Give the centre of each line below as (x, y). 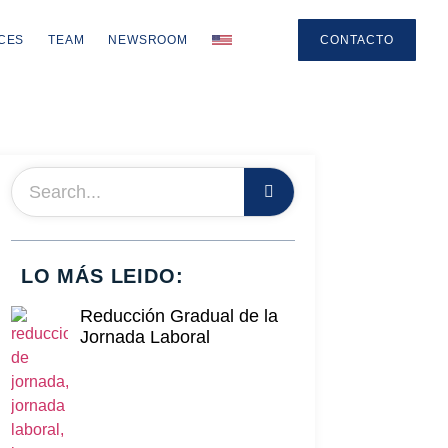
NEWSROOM (148, 40)
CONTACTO (356, 40)
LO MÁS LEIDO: (102, 276)
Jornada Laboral (144, 337)
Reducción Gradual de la (178, 316)
